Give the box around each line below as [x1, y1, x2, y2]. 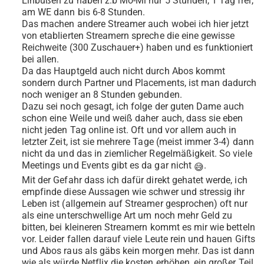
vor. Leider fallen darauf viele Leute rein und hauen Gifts [22, 233, 255, 245]
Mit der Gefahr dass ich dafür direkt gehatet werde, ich [22, 174, 247, 186]
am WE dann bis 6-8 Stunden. [22, 6, 146, 18]
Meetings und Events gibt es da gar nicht [22, 160, 194, 171]
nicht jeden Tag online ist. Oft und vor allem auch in [22, 124, 237, 136]
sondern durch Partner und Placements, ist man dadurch [22, 77, 257, 89]
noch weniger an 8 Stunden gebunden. [22, 89, 182, 101]
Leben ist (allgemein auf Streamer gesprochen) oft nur [22, 198, 248, 210]
